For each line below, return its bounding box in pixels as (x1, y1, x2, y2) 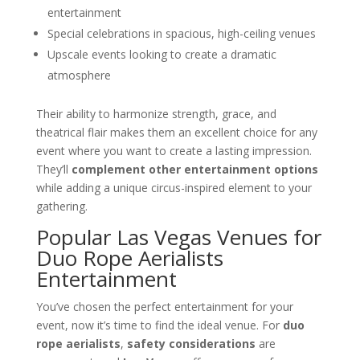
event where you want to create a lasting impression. (35, 142, 312, 158)
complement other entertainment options (71, 161, 318, 177)
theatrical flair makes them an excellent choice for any (35, 124, 317, 140)
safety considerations (126, 335, 256, 351)
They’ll (35, 161, 72, 177)
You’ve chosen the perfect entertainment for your (35, 298, 293, 314)
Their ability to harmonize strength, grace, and (35, 105, 276, 121)
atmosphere (47, 67, 111, 83)
